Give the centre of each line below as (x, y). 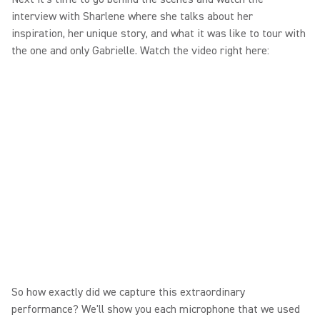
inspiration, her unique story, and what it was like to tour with (159, 33)
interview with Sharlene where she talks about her (132, 16)
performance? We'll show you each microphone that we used (156, 309)
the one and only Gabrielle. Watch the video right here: (140, 50)
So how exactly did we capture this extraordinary (128, 292)
